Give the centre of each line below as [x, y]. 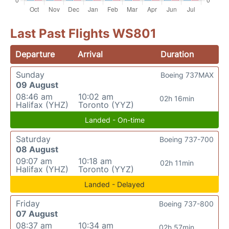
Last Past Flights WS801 [83, 33]
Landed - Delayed [114, 184]
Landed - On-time [114, 120]
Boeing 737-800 [186, 204]
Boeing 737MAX [187, 75]
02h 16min [177, 98]
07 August [37, 214]
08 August [37, 149]
